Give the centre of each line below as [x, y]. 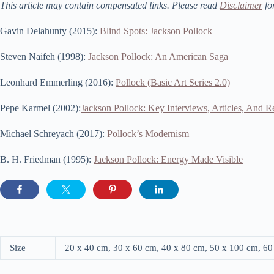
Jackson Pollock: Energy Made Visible [168, 160]
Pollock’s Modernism [148, 134]
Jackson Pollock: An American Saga [158, 57]
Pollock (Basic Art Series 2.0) [173, 83]
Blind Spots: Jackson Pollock [156, 31]
